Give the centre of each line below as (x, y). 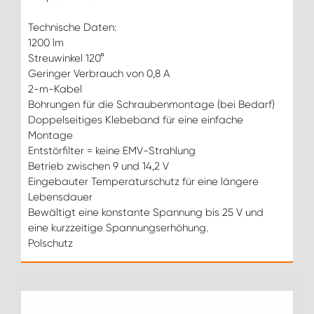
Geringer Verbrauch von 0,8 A (99, 73)
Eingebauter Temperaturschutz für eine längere (143, 181)
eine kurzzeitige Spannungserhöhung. (118, 227)
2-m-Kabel (55, 89)
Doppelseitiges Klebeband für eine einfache (136, 120)
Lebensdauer (60, 197)
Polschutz (50, 243)
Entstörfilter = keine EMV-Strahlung (112, 150)
